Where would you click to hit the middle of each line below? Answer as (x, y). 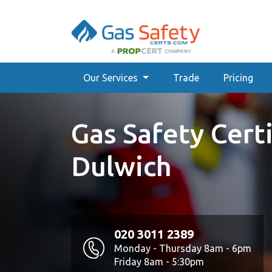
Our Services (112, 78)
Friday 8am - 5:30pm (159, 262)
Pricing (238, 78)
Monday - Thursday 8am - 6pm (183, 248)
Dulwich (121, 166)
